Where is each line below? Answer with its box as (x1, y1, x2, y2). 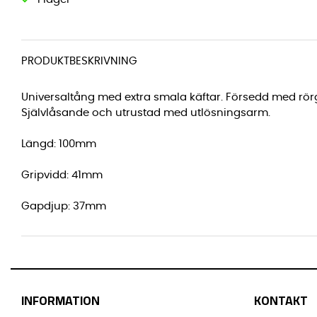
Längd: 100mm (21, 138, 96, 149)
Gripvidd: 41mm (21, 169, 103, 180)
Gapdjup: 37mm (21, 200, 106, 212)
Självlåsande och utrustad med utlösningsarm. (21, 107, 270, 118)
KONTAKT (253, 288, 308, 312)
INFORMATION (21, 288, 100, 312)
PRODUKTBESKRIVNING (21, 55, 137, 67)
